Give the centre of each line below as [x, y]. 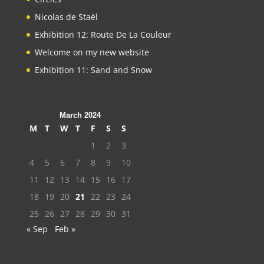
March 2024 [80, 115]
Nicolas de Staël [66, 17]
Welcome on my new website [92, 52]
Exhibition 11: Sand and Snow [93, 70]
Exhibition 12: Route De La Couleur [103, 35]
